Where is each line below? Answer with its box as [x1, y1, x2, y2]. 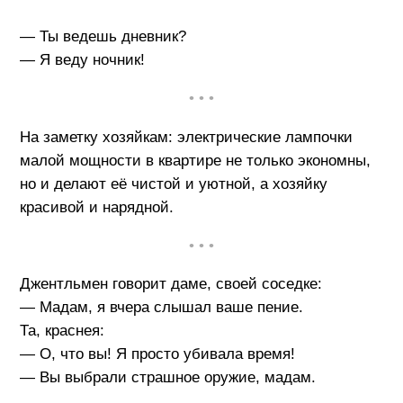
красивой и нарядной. [19, 198, 174, 216]
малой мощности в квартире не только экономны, [19, 151, 371, 169]
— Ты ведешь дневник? [19, 28, 186, 46]
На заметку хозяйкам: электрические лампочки [19, 128, 353, 146]
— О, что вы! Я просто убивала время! [19, 345, 295, 363]
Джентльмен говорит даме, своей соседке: [19, 275, 322, 293]
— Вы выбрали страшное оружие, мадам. [19, 369, 316, 387]
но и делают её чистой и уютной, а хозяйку [19, 175, 327, 193]
